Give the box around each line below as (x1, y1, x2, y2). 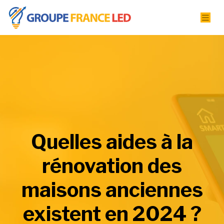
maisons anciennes (21, 177, 203, 202)
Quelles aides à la (31, 129, 193, 154)
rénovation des (42, 153, 182, 178)
